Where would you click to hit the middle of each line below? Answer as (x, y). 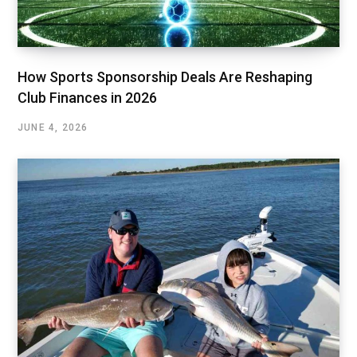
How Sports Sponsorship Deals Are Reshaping (165, 77)
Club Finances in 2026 (87, 98)
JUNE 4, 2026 (53, 128)
